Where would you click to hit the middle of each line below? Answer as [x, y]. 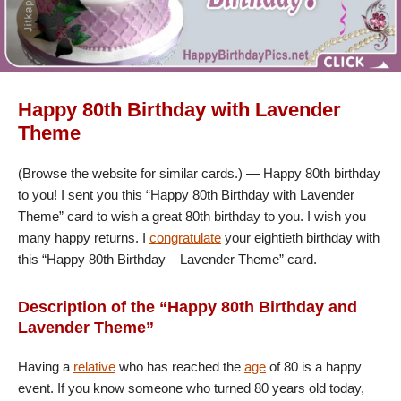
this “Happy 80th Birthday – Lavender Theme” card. [167, 260]
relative [94, 367]
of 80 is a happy [314, 367]
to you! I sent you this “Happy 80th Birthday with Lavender [186, 195]
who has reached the [180, 367]
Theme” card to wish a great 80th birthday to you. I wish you [192, 217]
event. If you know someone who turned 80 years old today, [191, 388]
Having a [46, 367]
